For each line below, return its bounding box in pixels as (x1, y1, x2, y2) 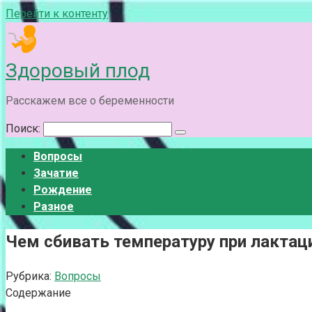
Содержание (6, 286, 71, 299)
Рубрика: (6, 269, 52, 283)
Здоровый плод (6, 59, 150, 82)
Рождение (33, 183, 92, 196)
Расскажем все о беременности (6, 94, 174, 107)
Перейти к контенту (6, 7, 108, 20)
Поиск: (6, 122, 43, 135)
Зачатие (33, 166, 79, 180)
